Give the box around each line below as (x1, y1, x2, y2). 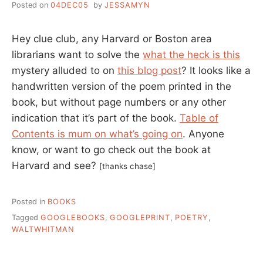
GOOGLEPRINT (110, 213, 170, 222)
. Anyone (183, 127, 224, 140)
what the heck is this (143, 48, 240, 60)
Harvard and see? (12, 159, 99, 171)
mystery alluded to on (12, 64, 117, 76)
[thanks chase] (99, 161, 156, 171)
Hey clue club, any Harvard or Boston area (12, 32, 212, 45)
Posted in (12, 197, 48, 207)
